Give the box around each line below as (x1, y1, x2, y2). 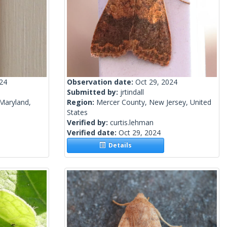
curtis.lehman (110, 118, 154, 128)
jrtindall (120, 87, 144, 97)
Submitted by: (67, 87, 120, 97)
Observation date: (67, 77, 135, 87)
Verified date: (67, 128, 119, 138)
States (67, 107, 88, 118)
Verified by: (67, 118, 110, 128)
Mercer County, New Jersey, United (96, 97, 211, 107)
